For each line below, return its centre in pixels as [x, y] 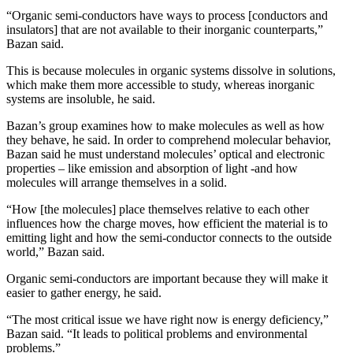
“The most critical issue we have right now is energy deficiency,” [167, 319]
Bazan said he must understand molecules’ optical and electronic [165, 154]
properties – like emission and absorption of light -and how [152, 168]
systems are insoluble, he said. [81, 98]
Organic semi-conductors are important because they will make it [167, 278]
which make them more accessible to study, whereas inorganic [160, 84]
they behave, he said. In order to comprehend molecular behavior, [169, 139]
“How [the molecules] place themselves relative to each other [158, 209]
